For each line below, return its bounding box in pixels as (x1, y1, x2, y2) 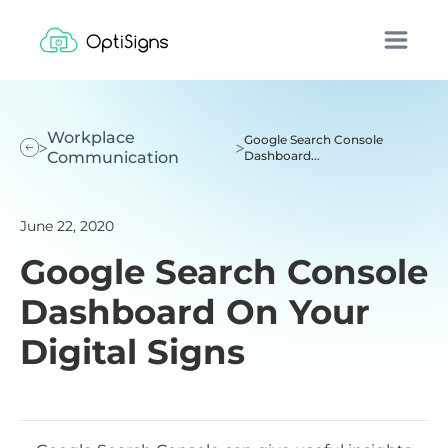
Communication (47, 148, 180, 167)
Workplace (47, 128, 136, 147)
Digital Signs (20, 331, 245, 373)
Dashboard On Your (20, 291, 370, 333)
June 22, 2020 (20, 217, 114, 235)
